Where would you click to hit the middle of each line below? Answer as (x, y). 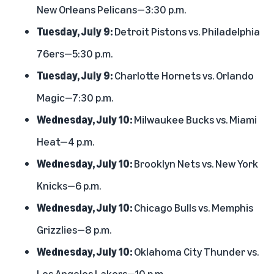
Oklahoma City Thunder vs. (195, 251)
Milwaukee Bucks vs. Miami (194, 119)
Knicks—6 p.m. (69, 185)
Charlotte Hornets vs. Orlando (183, 75)
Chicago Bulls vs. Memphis (193, 207)
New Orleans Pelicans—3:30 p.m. (111, 9)
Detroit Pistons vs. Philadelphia (186, 31)
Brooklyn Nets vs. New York (195, 163)
